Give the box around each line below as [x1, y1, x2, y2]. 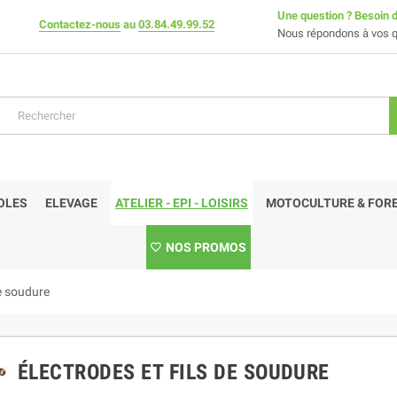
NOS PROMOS [166, 239, 246, 254]
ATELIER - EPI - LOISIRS [115, 195, 248, 210]
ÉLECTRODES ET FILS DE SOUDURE [18, 359, 330, 385]
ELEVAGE [45, 195, 97, 210]
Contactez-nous [39, 18, 121, 31]
